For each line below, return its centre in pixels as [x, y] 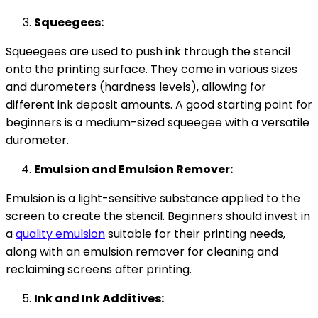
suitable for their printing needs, [195, 234]
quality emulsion [60, 234]
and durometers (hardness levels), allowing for [136, 87]
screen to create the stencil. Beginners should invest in [158, 216]
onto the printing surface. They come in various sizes [152, 69]
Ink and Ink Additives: [99, 298]
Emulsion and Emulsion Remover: [133, 169]
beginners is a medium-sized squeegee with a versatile [158, 122]
